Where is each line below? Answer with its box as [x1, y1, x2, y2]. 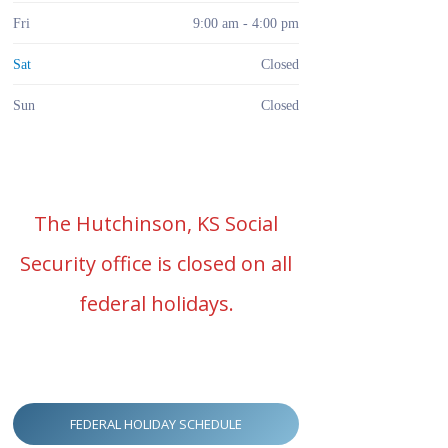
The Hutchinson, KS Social [34, 210, 278, 238]
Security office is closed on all [20, 250, 292, 278]
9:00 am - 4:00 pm [193, 14, 299, 31]
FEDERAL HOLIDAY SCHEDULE [70, 415, 242, 434]
